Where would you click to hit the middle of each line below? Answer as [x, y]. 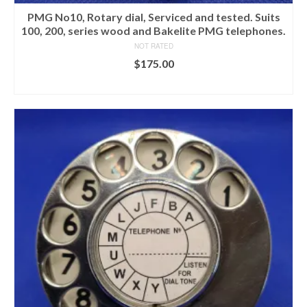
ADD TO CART [153, 84]
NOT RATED [153, 46]
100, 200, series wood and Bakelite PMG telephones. [153, 30]
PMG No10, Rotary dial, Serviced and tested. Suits [153, 17]
